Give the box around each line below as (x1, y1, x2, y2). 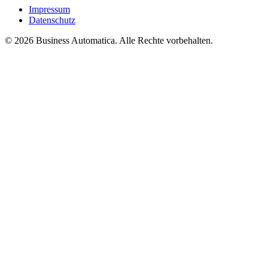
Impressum (29, 4, 70, 14)
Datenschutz (29, 14, 75, 25)
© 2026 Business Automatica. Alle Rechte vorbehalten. (5, 35, 213, 45)
